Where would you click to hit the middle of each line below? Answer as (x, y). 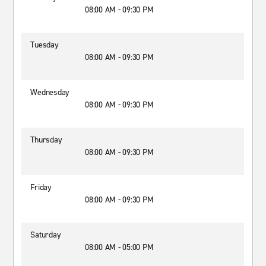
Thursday (46, 140)
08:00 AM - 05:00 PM (119, 247)
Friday (41, 187)
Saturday (46, 235)
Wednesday (50, 92)
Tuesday (45, 45)
